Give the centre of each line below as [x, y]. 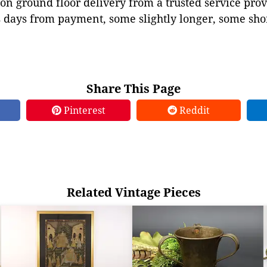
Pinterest [83, 110]
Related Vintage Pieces [133, 192]
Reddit [193, 110]
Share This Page [133, 89]
